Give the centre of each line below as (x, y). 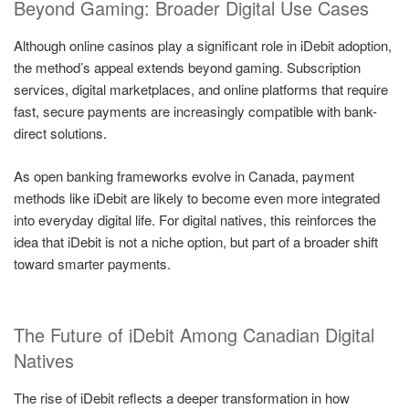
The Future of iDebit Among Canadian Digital (194, 335)
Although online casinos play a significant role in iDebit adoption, (203, 46)
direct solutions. (60, 133)
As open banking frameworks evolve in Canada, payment (184, 175)
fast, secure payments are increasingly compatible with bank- (195, 111)
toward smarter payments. (92, 263)
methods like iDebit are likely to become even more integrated (197, 197)
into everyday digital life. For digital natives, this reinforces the (195, 219)
